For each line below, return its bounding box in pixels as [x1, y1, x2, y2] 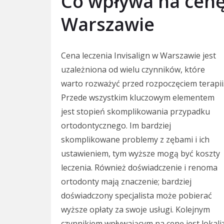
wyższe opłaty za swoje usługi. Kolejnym [61, 204, 210, 215]
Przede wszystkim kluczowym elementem [61, 92, 214, 103]
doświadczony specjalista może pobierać [61, 190, 212, 201]
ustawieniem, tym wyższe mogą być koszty [61, 148, 220, 159]
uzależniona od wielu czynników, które [61, 64, 205, 75]
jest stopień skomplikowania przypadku [61, 106, 210, 117]
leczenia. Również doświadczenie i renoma [61, 162, 217, 173]
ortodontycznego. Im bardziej [61, 120, 171, 131]
